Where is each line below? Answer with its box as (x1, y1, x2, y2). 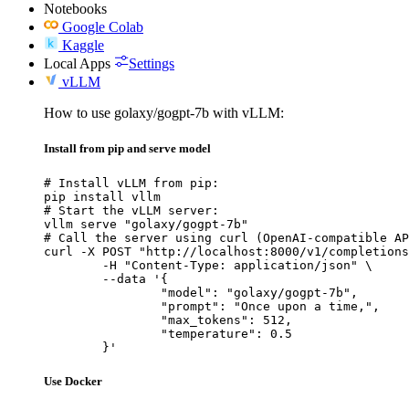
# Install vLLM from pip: (44, 175, 219, 190)
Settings (129, 55, 174, 71)
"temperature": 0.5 (44, 326, 161, 341)
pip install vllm (44, 189, 161, 204)
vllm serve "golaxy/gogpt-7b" (44, 216, 248, 231)
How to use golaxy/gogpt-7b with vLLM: (44, 104, 284, 121)
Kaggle (62, 37, 104, 53)
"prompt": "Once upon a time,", (44, 299, 161, 313)
